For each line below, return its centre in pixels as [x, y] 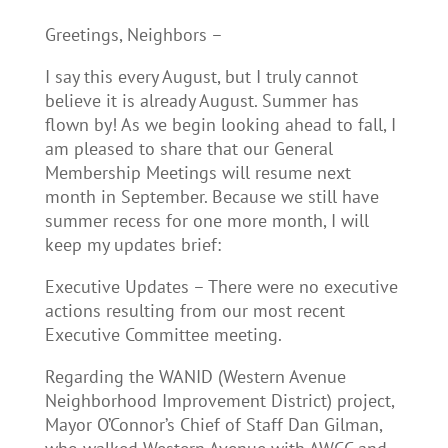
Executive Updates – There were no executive [221, 286]
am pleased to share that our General [188, 148]
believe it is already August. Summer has [201, 100]
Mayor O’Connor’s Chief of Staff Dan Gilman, [213, 424]
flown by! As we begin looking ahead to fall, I [220, 124]
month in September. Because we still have [211, 196]
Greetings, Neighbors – [133, 34]
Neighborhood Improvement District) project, [219, 400]
